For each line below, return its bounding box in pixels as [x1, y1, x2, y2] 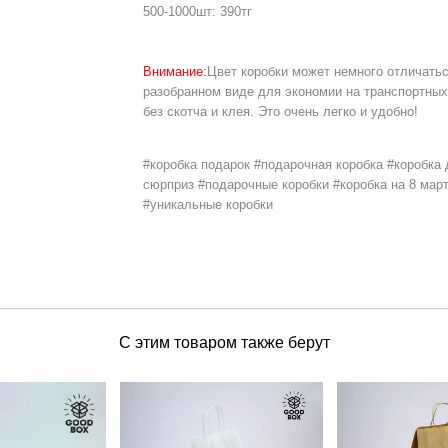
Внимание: [143, 64, 208, 80]
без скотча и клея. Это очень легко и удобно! [143, 104, 419, 120]
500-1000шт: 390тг [143, 4, 253, 20]
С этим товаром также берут [118, 334, 330, 352]
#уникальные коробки [143, 197, 274, 213]
